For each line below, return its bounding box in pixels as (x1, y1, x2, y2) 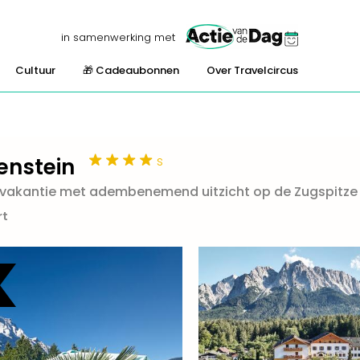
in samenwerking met (61, 29, 176, 45)
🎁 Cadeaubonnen (83, 63, 179, 78)
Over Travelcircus (207, 63, 298, 78)
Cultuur (15, 63, 55, 78)
